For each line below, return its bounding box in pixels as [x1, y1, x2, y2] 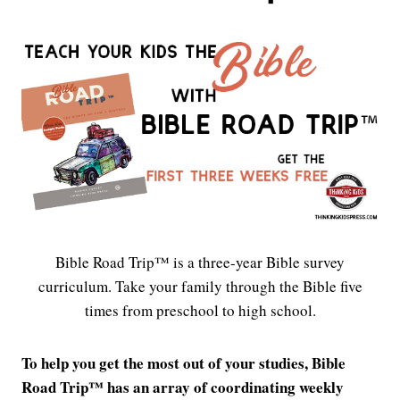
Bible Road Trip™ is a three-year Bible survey [55, 252, 345, 273]
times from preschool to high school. [84, 300, 316, 321]
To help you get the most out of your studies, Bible [21, 352, 346, 375]
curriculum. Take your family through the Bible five [37, 276, 362, 297]
